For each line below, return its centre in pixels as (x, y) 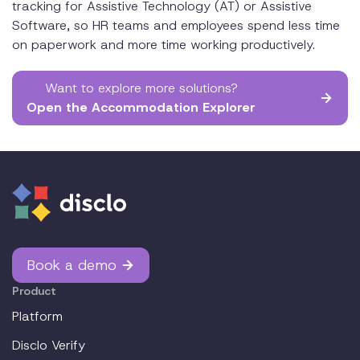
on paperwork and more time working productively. (164, 44)
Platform (37, 316)
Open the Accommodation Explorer (141, 107)
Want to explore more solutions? (141, 88)
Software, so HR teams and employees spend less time (176, 25)
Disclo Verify (49, 345)
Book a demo (72, 265)
